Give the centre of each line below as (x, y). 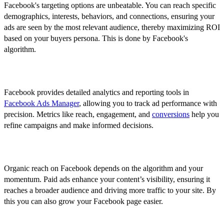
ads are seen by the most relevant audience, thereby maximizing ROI (112, 27)
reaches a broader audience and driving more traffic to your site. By (110, 190)
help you (204, 114)
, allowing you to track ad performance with (148, 103)
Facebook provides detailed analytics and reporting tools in (96, 92)
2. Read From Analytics (57, 72)
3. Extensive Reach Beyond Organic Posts (98, 148)
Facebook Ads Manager (41, 103)
